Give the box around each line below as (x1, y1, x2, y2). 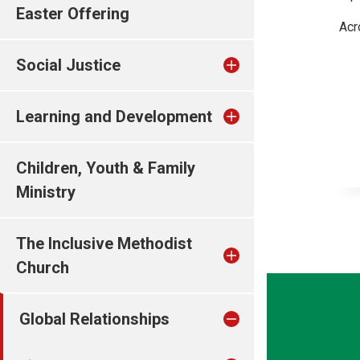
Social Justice (16, 55, 121, 75)
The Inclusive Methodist (16, 234, 192, 253)
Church (16, 258, 69, 277)
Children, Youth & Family (16, 158, 195, 178)
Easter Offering (16, 4, 129, 23)
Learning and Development (16, 107, 212, 126)
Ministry (16, 182, 76, 202)
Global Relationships (19, 309, 170, 329)
